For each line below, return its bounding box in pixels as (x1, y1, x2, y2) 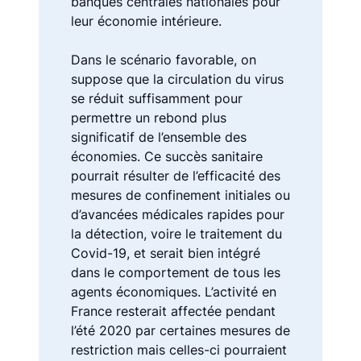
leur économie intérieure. (71, 12, 222, 29)
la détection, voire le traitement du (71, 225, 282, 242)
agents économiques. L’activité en (71, 283, 276, 300)
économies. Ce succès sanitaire (71, 147, 263, 164)
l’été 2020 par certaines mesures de (71, 322, 290, 338)
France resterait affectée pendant (71, 302, 276, 319)
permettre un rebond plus (71, 109, 226, 126)
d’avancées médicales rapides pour (71, 205, 284, 222)
